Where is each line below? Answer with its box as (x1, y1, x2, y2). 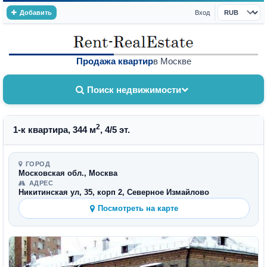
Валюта (217, 13, 245, 22)
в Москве (153, 56, 191, 66)
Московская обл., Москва (18, 169, 117, 178)
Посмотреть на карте (98, 204, 178, 213)
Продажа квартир (76, 56, 153, 66)
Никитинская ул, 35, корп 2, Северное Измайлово (18, 188, 209, 197)
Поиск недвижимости (87, 84, 181, 95)
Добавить (20, 9, 52, 16)
